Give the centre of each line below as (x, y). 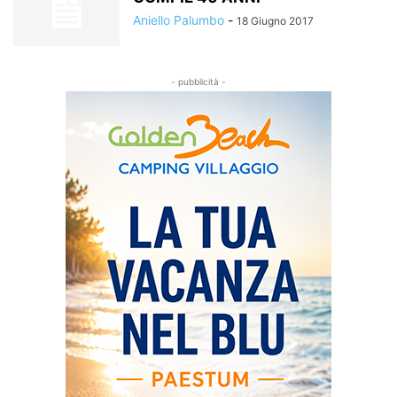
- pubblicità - (198, 82)
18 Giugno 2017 (275, 21)
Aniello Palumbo (179, 20)
